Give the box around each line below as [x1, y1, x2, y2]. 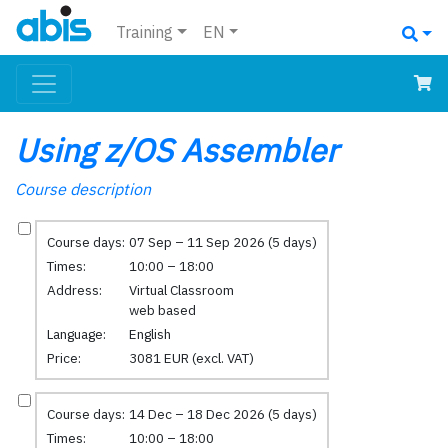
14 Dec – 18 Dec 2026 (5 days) [128, 404, 317, 423]
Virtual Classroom [128, 280, 234, 299]
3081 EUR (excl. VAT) [128, 348, 254, 367]
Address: [46, 280, 102, 299]
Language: [46, 324, 106, 343]
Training [116, 22, 173, 43]
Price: [46, 348, 81, 367]
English [128, 324, 171, 343]
